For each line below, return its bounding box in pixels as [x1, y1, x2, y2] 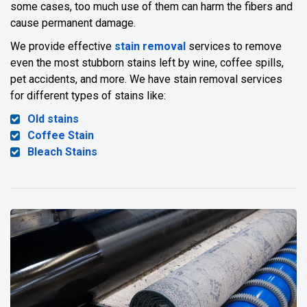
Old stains [27, 112, 79, 126]
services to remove [186, 40, 282, 53]
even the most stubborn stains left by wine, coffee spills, [10, 56, 284, 70]
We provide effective [10, 40, 114, 53]
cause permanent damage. [10, 16, 136, 30]
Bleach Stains [27, 145, 97, 159]
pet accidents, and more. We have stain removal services [10, 73, 282, 86]
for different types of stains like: [10, 89, 166, 103]
